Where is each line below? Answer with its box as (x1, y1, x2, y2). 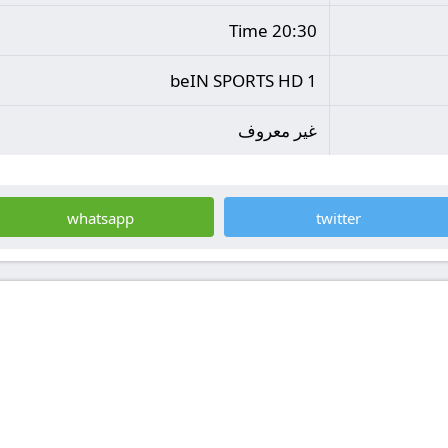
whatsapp (66, 208, 134, 228)
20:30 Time (272, 19, 317, 42)
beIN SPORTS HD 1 (170, 69, 317, 92)
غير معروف (238, 119, 317, 142)
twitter (315, 208, 361, 228)
